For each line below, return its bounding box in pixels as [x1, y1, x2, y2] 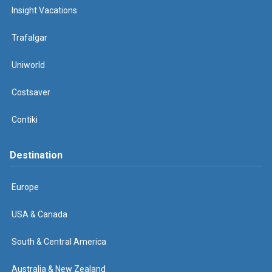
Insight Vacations [12, 5, 77, 15]
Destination [10, 149, 63, 161]
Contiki [12, 114, 38, 124]
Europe [12, 182, 39, 192]
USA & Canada [12, 209, 67, 219]
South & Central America [12, 236, 106, 246]
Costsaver [12, 87, 50, 97]
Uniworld [12, 59, 45, 70]
